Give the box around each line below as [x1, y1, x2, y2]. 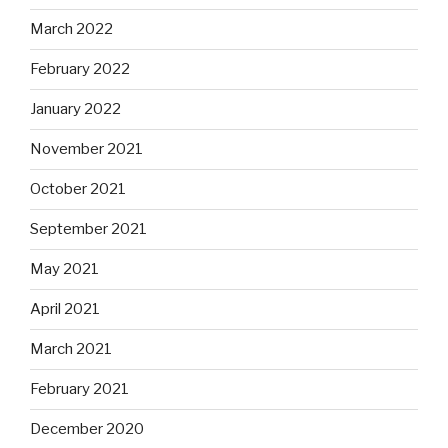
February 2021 [30, 380, 129, 399]
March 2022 [30, 20, 113, 39]
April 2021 [30, 300, 100, 319]
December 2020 [30, 420, 144, 439]
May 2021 [30, 260, 99, 279]
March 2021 [30, 340, 112, 359]
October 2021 [30, 180, 126, 199]
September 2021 [30, 220, 147, 239]
